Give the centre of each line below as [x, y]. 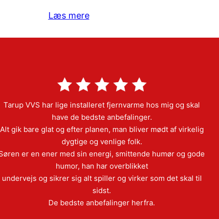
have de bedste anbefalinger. [102, 117]
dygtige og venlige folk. [102, 141]
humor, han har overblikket [102, 166]
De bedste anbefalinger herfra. [102, 202]
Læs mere [69, 16]
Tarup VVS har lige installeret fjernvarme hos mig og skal [102, 105]
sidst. [102, 190]
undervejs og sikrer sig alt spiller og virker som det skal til [102, 178]
